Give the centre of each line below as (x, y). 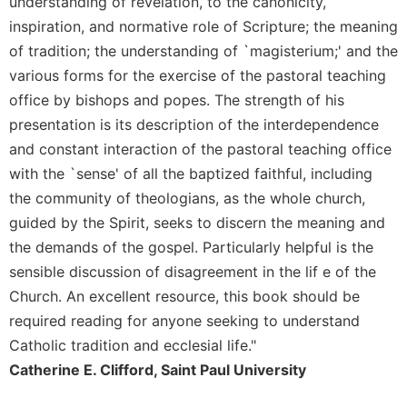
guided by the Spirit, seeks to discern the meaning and (197, 222)
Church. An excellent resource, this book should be (184, 296)
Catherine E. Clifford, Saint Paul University (158, 369)
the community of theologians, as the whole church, (187, 198)
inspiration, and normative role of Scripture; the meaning (203, 26)
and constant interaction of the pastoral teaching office (200, 149)
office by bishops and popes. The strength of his (177, 99)
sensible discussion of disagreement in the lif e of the (193, 271)
